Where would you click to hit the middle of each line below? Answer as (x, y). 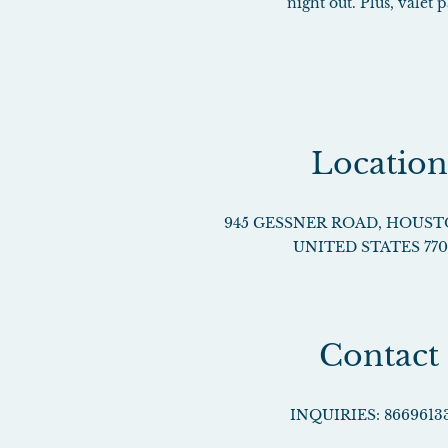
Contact (379, 355)
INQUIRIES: (335, 415)
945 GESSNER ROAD (301, 223)
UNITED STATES (356, 247)
